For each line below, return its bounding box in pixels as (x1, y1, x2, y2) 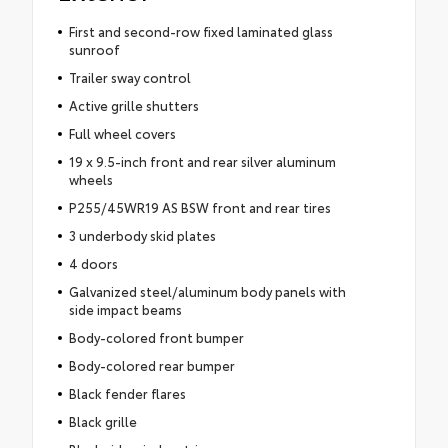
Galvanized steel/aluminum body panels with (68, 282, 346, 301)
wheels (68, 170, 113, 189)
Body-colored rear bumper (68, 356, 235, 375)
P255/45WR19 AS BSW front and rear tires (68, 198, 331, 217)
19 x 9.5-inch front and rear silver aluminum (68, 152, 336, 171)
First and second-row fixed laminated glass (68, 22, 333, 41)
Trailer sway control (68, 68, 191, 87)
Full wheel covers (68, 124, 176, 143)
